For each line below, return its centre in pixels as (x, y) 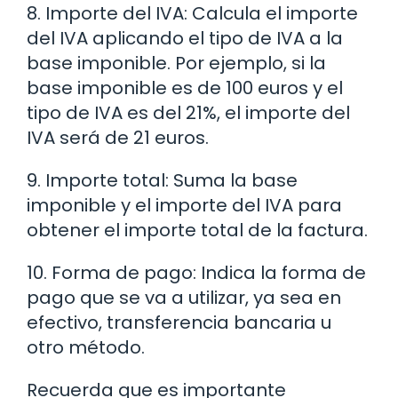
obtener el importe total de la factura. (197, 230)
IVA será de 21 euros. (118, 137)
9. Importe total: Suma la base (162, 180)
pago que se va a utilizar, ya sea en (184, 297)
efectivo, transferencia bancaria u (179, 322)
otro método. (86, 347)
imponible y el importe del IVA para (184, 205)
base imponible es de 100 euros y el (185, 88)
